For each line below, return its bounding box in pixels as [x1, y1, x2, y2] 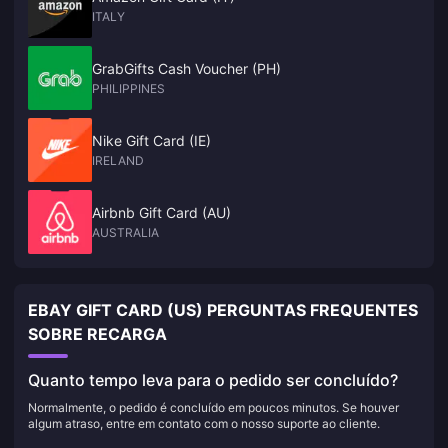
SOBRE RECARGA [28, 324, 167, 344]
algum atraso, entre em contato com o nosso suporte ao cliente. [28, 416, 380, 431]
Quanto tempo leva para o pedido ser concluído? [28, 370, 398, 390]
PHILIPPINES [92, 81, 165, 96]
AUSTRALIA [92, 225, 159, 240]
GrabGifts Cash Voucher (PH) [92, 60, 281, 77]
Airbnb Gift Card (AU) [92, 204, 231, 221]
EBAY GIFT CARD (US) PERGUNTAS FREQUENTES [28, 300, 418, 320]
